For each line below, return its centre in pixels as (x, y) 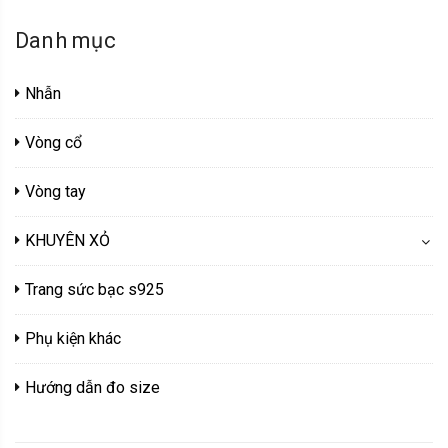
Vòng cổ (53, 143)
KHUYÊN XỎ (67, 241)
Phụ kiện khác (73, 339)
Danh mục (65, 41)
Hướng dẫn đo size (92, 388)
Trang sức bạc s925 (94, 290)
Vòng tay (55, 192)
